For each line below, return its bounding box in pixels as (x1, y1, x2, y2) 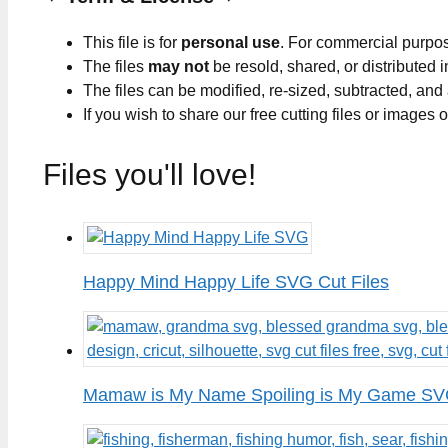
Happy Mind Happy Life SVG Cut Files (83, 271, 389, 292)
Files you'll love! (43, 157, 256, 191)
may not (148, 58, 209, 76)
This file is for (83, 34, 181, 52)
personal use (181, 34, 280, 52)
